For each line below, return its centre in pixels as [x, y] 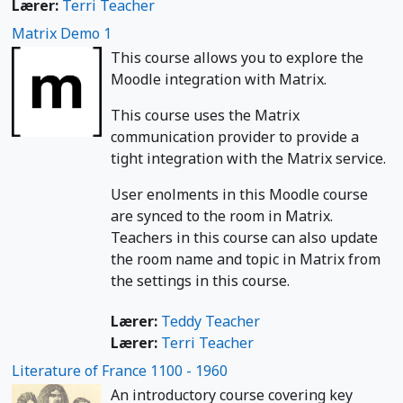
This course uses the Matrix [205, 115]
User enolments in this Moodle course [239, 194]
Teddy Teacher [210, 321]
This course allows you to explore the [237, 57]
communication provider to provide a [235, 136]
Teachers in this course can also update [244, 237]
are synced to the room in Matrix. [222, 215]
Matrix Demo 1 [62, 33]
